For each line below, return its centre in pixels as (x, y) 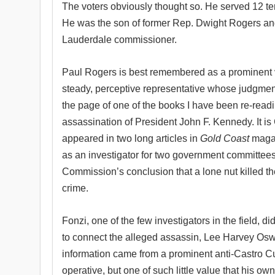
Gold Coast (226, 138)
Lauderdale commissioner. (119, 40)
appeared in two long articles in (131, 138)
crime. (75, 188)
